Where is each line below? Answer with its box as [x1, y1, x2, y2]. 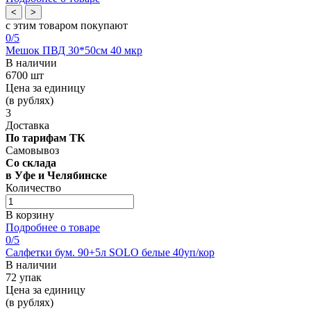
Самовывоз [6, 144, 59, 156]
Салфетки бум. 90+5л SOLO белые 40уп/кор [6, 246, 215, 258]
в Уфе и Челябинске [6, 169, 107, 181]
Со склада [6, 156, 56, 169]
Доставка [6, 119, 49, 131]
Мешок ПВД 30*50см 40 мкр [6, 44, 142, 56]
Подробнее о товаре [6, 221, 100, 233]
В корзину [6, 208, 54, 221]
